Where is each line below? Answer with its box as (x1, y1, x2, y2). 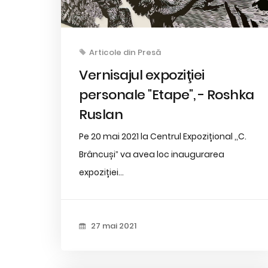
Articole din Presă (89, 46, 161, 58)
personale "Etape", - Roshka (79, 85, 254, 104)
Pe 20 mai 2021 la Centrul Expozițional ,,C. (79, 130, 246, 142)
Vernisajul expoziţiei (79, 65, 205, 84)
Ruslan (79, 105, 123, 124)
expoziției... (79, 166, 124, 178)
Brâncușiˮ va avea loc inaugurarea (79, 148, 224, 160)
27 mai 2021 (89, 220, 136, 232)
